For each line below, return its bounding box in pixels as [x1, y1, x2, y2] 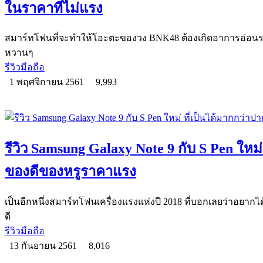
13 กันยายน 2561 [5, 241, 84, 251]
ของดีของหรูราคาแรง [5, 164, 136, 180]
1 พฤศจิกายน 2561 [5, 77, 91, 87]
